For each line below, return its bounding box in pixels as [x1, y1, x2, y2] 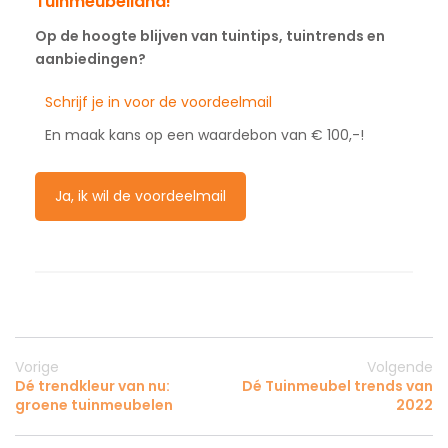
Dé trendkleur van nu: [15, 375, 170, 396]
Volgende [367, 356, 433, 377]
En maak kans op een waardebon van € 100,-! [45, 124, 364, 145]
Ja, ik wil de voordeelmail [55, 185, 226, 206]
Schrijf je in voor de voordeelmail [45, 91, 272, 112]
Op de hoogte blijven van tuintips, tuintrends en [35, 25, 385, 46]
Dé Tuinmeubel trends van [242, 375, 433, 396]
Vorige [15, 356, 59, 377]
